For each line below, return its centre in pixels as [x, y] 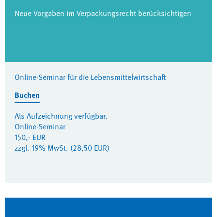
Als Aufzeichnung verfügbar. [61, 116]
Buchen [27, 95]
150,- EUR [30, 137]
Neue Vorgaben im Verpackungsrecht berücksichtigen [103, 13]
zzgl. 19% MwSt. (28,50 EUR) [62, 148]
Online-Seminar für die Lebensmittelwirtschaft [90, 77]
